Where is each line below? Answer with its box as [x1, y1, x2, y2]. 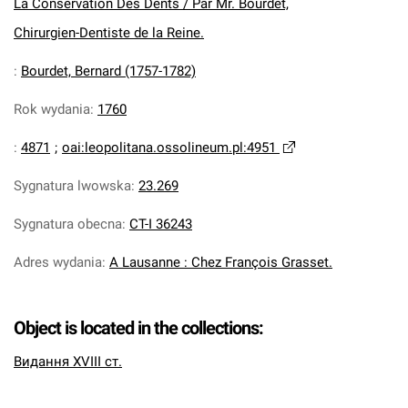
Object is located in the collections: [14, 317, 263, 339]
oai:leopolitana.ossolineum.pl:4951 [62, 139, 276, 156]
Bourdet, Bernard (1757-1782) [21, 63, 196, 79]
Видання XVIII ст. [14, 353, 122, 370]
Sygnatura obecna [14, 216, 122, 232]
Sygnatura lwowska [14, 178, 131, 194]
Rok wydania [14, 101, 90, 117]
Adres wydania [14, 254, 102, 270]
